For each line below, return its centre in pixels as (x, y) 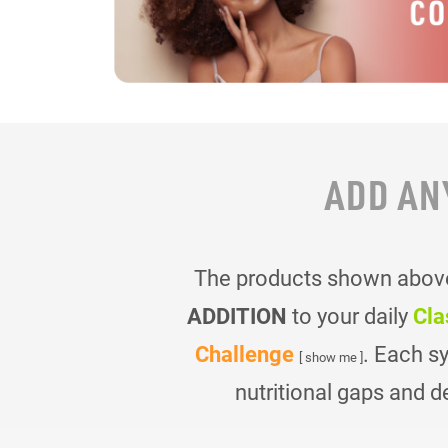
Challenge (244, 353)
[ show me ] (330, 356)
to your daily (350, 315)
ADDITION (237, 315)
